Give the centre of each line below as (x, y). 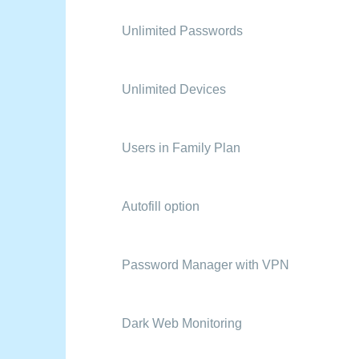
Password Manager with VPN (206, 265)
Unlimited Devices (174, 89)
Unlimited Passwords (182, 31)
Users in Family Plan (181, 148)
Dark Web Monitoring (182, 323)
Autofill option (161, 206)
